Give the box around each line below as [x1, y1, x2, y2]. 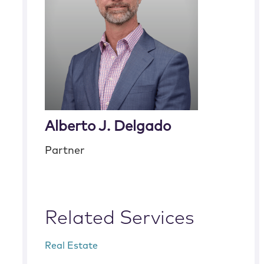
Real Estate [45, 241, 98, 250]
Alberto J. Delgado [45, 120, 171, 134]
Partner [45, 146, 85, 156]
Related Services [45, 209, 195, 228]
